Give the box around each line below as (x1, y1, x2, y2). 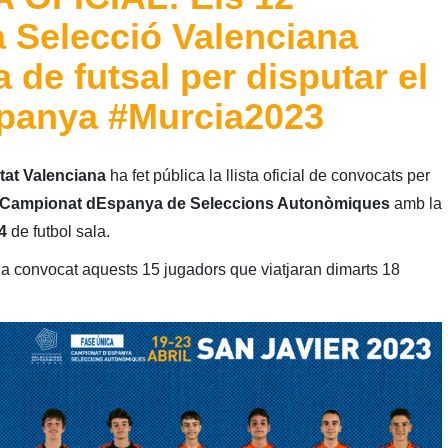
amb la (393, 194, 442, 212)
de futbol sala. (10, 222, 110, 240)
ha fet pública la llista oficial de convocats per (109, 166, 430, 184)
